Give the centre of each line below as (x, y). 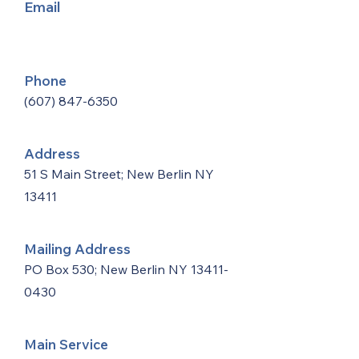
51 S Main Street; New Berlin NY (119, 174)
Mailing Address (77, 249)
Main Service (66, 344)
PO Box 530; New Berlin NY (107, 269)
